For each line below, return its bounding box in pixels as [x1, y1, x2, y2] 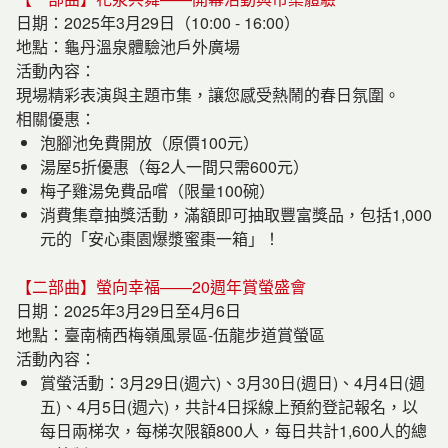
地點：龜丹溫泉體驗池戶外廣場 [16, 35, 240, 58]
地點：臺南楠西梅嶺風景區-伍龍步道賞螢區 [16, 323, 325, 346]
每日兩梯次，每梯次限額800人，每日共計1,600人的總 [40, 419, 427, 442]
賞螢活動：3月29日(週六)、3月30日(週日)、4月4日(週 [40, 371, 425, 394]
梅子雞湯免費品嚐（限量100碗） [40, 179, 275, 202]
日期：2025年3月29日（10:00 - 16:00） [16, 11, 300, 34]
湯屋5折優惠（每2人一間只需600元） [40, 155, 309, 178]
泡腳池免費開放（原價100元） [40, 131, 259, 154]
